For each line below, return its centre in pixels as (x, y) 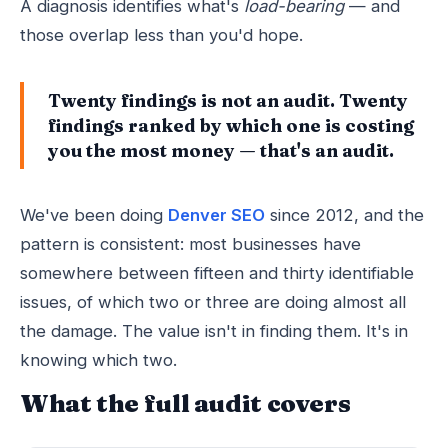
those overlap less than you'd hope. (161, 35)
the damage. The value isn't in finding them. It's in (214, 331)
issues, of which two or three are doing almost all (213, 302)
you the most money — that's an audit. (221, 150)
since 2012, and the (344, 215)
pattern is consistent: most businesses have (190, 244)
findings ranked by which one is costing (231, 125)
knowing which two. (98, 360)
